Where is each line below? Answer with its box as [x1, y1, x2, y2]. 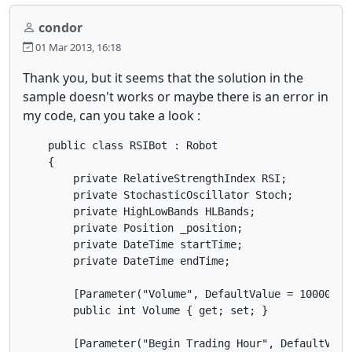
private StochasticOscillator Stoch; [23, 188, 293, 201]
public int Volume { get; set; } [23, 303, 268, 317]
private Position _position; [23, 221, 243, 234]
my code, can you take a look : [23, 106, 200, 124]
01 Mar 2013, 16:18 [33, 39, 121, 54]
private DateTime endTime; [23, 254, 230, 267]
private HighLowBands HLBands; [23, 204, 255, 218]
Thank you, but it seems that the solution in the [23, 68, 303, 86]
